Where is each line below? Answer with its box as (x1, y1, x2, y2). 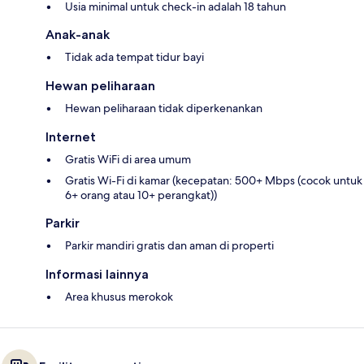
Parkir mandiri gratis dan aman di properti (65, 238, 274, 253)
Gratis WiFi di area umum (65, 152, 191, 167)
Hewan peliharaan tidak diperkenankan (65, 101, 262, 116)
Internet (45, 129, 96, 145)
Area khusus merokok (65, 289, 173, 305)
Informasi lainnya (45, 266, 149, 283)
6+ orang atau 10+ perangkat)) (65, 188, 217, 203)
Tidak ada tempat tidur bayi (65, 50, 204, 65)
